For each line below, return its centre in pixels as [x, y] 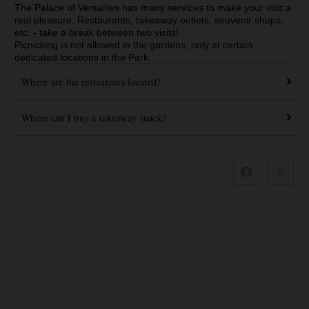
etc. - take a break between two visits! [98, 32]
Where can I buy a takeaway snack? [94, 117]
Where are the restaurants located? [91, 81]
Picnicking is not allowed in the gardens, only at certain [133, 44]
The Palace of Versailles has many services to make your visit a [152, 7]
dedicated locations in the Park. [82, 57]
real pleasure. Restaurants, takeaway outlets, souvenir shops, [149, 20]
